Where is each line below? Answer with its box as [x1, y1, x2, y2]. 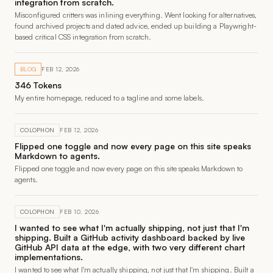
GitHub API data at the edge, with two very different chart [15, 242, 245, 252]
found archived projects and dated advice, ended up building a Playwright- [15, 21, 257, 30]
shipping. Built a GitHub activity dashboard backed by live [15, 232, 245, 243]
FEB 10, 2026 [60, 208, 99, 215]
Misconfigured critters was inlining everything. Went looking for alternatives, [15, 10, 257, 19]
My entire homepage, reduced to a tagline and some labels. [15, 93, 204, 102]
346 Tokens [15, 80, 62, 90]
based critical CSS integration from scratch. [15, 32, 152, 41]
